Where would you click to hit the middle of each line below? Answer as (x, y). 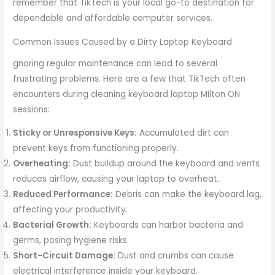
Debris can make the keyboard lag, (188, 195)
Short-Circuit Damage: (64, 256)
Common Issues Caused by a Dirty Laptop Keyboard (123, 42)
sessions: (32, 109)
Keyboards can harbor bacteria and (168, 225)
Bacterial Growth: (52, 225)
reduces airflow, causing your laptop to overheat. (116, 179)
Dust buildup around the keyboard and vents (165, 164)
